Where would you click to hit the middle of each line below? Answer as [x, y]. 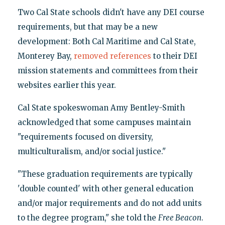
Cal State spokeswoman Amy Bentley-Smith [101, 108]
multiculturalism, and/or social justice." [91, 152]
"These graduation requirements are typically [105, 174]
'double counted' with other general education [105, 189]
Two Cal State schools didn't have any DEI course [111, 13]
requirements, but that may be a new [87, 27]
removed [91, 56]
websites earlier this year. [67, 85]
